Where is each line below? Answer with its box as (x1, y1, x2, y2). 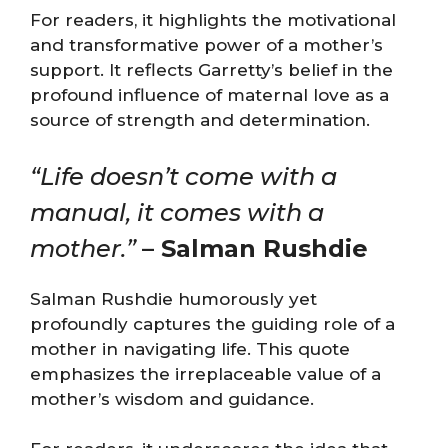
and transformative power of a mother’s (30, 35, 383, 55)
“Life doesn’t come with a (30, 161, 337, 191)
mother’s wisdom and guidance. (30, 388, 314, 409)
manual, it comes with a (30, 197, 324, 227)
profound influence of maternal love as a (30, 85, 389, 105)
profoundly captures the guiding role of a (30, 313, 395, 334)
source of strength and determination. (30, 110, 370, 130)
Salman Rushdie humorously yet (30, 288, 317, 309)
